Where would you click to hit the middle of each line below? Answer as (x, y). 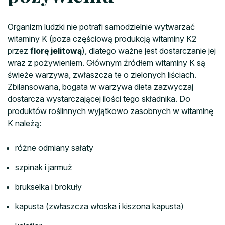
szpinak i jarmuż (44, 167)
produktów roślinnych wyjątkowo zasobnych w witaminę (110, 111)
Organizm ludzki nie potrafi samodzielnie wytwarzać (101, 26)
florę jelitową (56, 50)
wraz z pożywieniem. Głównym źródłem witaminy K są (106, 63)
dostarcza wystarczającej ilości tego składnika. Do (99, 99)
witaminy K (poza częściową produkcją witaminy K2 (102, 38)
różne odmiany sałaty (54, 147)
